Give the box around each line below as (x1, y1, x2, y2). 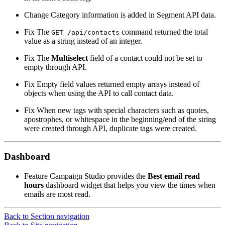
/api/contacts (67, 28, 120, 36)
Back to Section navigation (4, 212, 89, 221)
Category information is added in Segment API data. (49, 10, 216, 19)
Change (24, 10, 49, 19)
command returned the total (120, 27, 208, 36)
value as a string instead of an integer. (24, 36, 142, 45)
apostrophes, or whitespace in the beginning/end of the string (24, 115, 216, 124)
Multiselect (51, 53, 88, 62)
